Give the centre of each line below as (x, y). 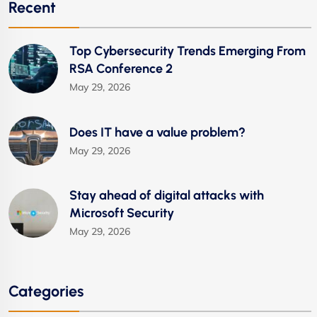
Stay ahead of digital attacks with (167, 196)
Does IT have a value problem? (157, 132)
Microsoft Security (122, 213)
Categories (46, 291)
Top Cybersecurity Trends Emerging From (188, 51)
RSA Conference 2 (121, 69)
